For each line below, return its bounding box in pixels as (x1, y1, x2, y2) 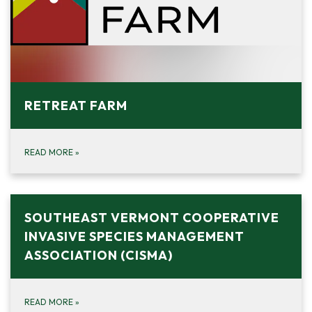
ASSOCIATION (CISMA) (24, 247, 173, 264)
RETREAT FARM (24, 97, 127, 114)
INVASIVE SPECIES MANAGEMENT (24, 228, 244, 245)
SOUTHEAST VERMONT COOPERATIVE (24, 210, 279, 226)
